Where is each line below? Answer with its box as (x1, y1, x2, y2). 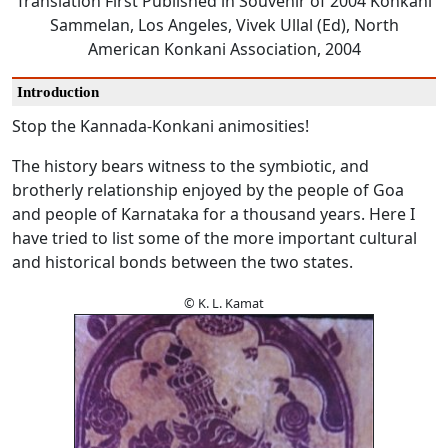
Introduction (17, 84, 99, 101)
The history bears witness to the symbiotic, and (12, 155, 369, 178)
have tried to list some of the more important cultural (12, 227, 417, 250)
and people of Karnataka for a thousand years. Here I (12, 203, 415, 226)
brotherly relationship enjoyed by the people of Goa (12, 179, 404, 202)
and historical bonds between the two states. (12, 251, 353, 274)
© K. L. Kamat (184, 294, 264, 313)
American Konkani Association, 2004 (87, 38, 361, 61)
